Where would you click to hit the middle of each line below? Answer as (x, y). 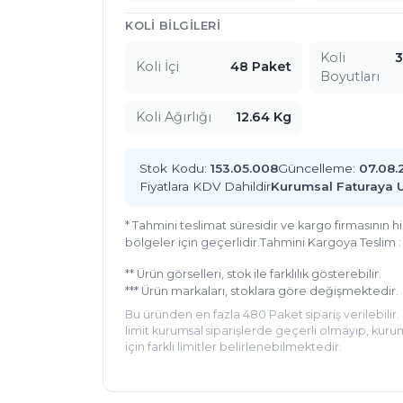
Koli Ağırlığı (174, 116)
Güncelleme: (318, 168)
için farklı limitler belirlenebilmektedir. (233, 346)
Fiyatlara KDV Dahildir (205, 186)
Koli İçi (157, 67)
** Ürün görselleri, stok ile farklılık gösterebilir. (253, 273)
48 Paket (260, 67)
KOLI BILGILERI (173, 25)
